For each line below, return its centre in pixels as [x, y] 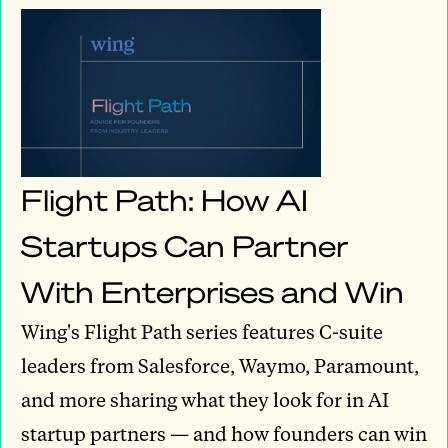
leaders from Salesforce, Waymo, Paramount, [220, 365]
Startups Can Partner [184, 245]
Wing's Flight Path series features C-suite [202, 331]
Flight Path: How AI [164, 199]
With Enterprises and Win [212, 291]
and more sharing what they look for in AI [205, 399]
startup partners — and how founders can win [224, 433]
